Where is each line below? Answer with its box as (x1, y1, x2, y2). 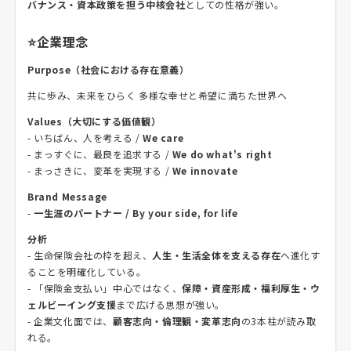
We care (143, 131, 184, 144)
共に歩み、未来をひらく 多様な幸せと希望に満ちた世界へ (27, 89, 288, 102)
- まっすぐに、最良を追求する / (27, 147, 172, 161)
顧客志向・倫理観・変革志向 (113, 314, 241, 327)
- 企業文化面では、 (27, 314, 113, 327)
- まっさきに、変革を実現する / (27, 164, 172, 177)
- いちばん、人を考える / (27, 131, 143, 144)
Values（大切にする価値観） (27, 114, 161, 128)
